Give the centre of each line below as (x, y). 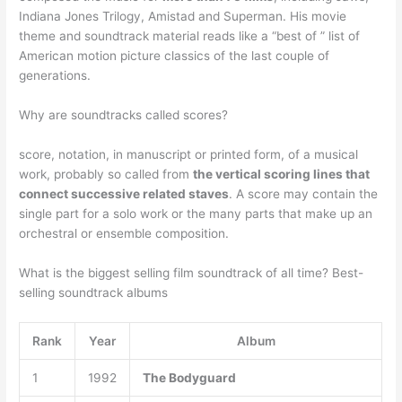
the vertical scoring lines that (282, 175)
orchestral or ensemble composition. (124, 234)
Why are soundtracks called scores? (124, 115)
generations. (55, 76)
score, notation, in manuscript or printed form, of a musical (189, 155)
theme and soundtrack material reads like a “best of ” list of (190, 36)
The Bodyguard (189, 377)
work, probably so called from (106, 175)
